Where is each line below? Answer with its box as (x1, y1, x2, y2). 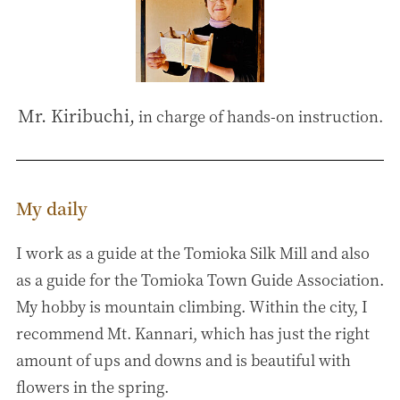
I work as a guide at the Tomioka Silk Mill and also (15, 241, 370, 263)
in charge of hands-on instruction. (134, 105, 383, 128)
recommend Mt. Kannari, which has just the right (15, 321, 370, 344)
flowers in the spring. (15, 375, 169, 397)
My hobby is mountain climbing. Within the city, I (15, 295, 368, 317)
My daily (15, 196, 87, 221)
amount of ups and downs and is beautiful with (15, 348, 351, 371)
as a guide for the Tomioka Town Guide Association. (15, 268, 384, 290)
